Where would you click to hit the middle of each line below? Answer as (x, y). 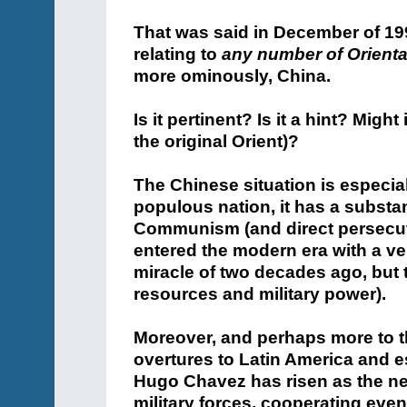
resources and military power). (260, 294)
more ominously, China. (232, 76)
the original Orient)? (216, 141)
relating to (178, 54)
